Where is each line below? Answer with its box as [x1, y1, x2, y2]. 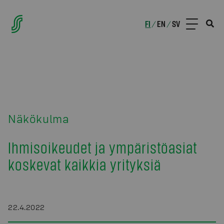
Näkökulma [8, 112, 69, 125]
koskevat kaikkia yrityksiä [8, 154, 161, 174]
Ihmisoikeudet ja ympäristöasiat [8, 137, 197, 157]
